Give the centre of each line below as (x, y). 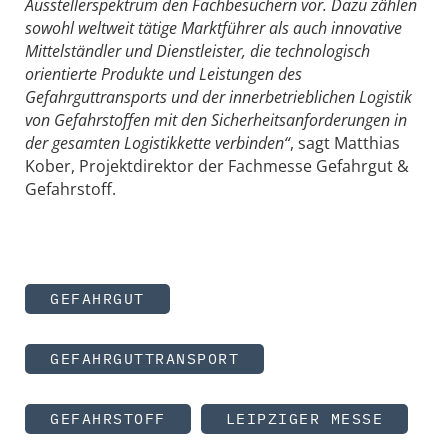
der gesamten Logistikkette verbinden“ (157, 142)
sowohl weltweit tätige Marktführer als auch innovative (213, 27)
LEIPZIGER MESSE (304, 419)
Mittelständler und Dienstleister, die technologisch (197, 50)
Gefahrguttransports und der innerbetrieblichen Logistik (218, 96)
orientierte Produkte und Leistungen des (163, 73)
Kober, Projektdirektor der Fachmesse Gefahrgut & (217, 165)
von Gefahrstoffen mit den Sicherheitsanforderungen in (216, 119)
